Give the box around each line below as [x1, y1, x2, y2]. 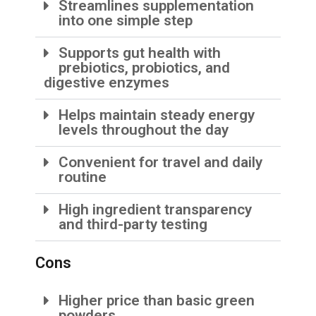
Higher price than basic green [59, 292, 255, 310]
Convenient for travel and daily [59, 154, 263, 171]
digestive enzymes [44, 74, 170, 92]
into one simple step [59, 12, 193, 30]
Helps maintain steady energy [59, 107, 255, 124]
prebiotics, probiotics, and [59, 59, 231, 77]
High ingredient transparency [59, 201, 253, 219]
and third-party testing [59, 216, 208, 233]
